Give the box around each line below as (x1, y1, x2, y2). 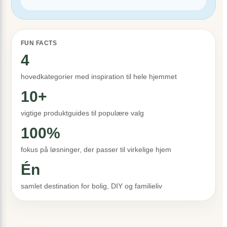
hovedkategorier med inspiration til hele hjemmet (21, 72, 177, 81)
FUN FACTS (21, 40, 57, 47)
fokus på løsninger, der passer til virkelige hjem (21, 145, 171, 154)
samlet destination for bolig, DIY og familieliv (21, 182, 162, 190)
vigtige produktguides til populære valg (21, 109, 144, 117)
